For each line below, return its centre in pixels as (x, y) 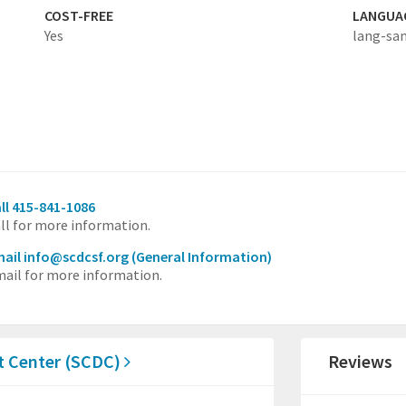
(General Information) (202, 256)
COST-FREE (78, 15)
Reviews (361, 361)
